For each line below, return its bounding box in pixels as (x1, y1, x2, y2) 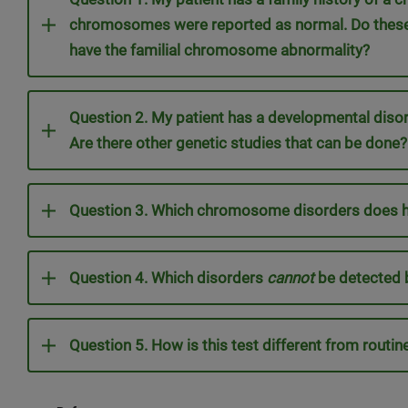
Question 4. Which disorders (69, 269, 267, 287)
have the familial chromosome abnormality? (69, 41, 370, 59)
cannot (267, 269, 314, 287)
